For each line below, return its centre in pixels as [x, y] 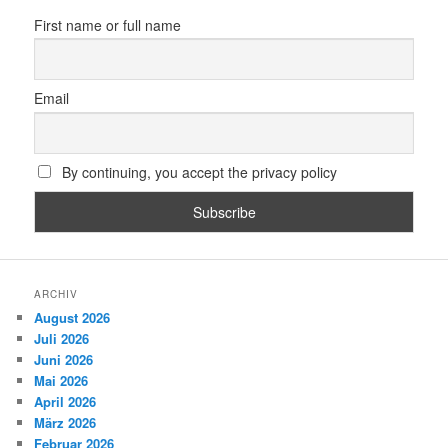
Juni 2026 [64, 360]
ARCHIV [56, 294]
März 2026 [65, 423]
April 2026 [65, 402]
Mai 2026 [61, 381]
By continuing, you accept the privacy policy [197, 172]
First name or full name [108, 24]
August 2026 [72, 318]
